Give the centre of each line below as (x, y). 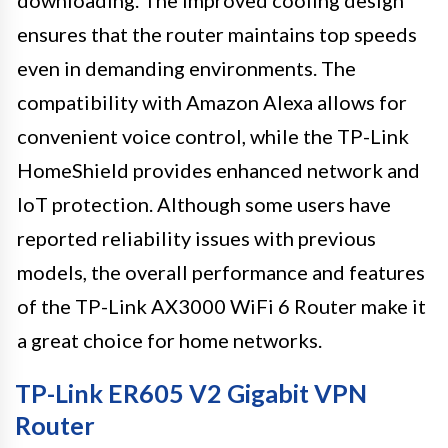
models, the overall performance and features (221, 271)
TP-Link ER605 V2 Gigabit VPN (191, 392)
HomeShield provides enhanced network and (218, 169)
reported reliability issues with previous (196, 237)
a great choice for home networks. (169, 339)
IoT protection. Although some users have (204, 203)
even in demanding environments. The (186, 67)
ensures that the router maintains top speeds (217, 33)
